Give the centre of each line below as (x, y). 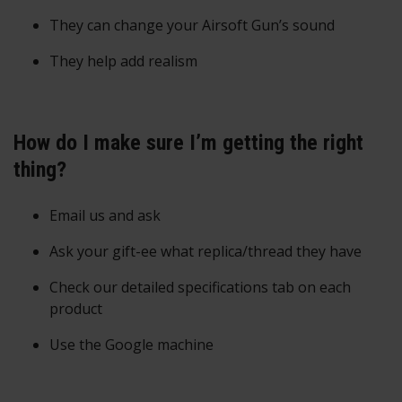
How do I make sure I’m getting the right (188, 143)
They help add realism (123, 61)
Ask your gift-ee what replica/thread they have (205, 252)
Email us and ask (105, 216)
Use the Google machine (131, 345)
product (76, 309)
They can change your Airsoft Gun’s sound (192, 26)
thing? (40, 170)
